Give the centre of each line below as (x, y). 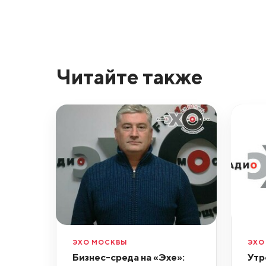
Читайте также (129, 76)
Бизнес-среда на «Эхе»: (128, 257)
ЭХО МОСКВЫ (100, 242)
